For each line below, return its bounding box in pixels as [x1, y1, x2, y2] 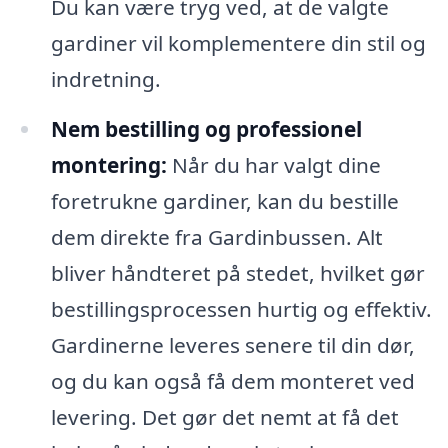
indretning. [50, 65, 161, 94]
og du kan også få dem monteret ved [50, 366, 415, 395]
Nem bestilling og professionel [50, 114, 362, 143]
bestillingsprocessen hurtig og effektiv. [50, 294, 432, 323]
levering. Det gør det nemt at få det [50, 402, 399, 431]
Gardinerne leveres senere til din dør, [50, 330, 415, 359]
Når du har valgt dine [166, 150, 381, 179]
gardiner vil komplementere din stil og [50, 29, 426, 58]
